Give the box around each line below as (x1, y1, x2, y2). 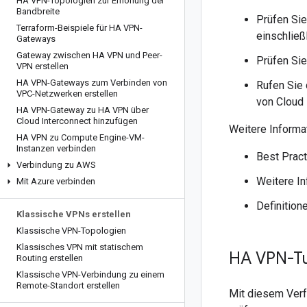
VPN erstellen (16, 61, 69, 71)
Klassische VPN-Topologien (16, 225, 126, 236)
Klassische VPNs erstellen (16, 209, 131, 219)
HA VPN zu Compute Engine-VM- (16, 132, 145, 143)
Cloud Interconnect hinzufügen (16, 116, 138, 126)
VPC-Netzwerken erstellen (16, 88, 118, 99)
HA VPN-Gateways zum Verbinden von (16, 77, 167, 88)
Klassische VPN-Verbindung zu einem (16, 269, 164, 280)
